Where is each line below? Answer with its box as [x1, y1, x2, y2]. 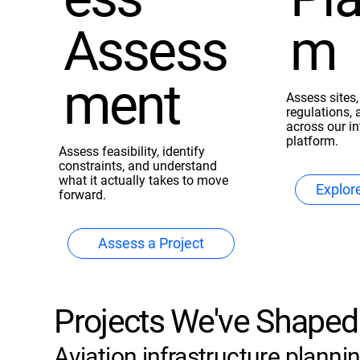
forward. [59, 186, 107, 202]
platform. [285, 133, 338, 149]
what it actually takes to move [59, 172, 229, 188]
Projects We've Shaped [54, 301, 358, 341]
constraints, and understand [59, 157, 218, 174]
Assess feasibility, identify [59, 143, 206, 159]
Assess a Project [98, 235, 205, 252]
